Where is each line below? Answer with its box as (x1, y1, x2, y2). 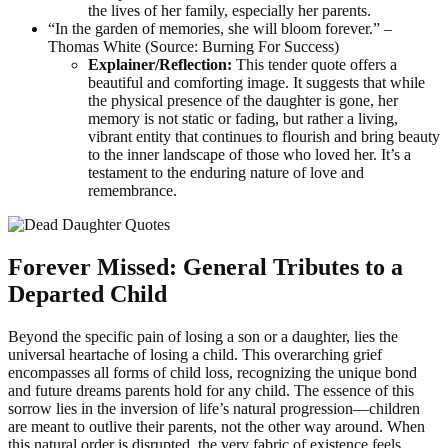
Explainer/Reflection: (88, 55, 232, 73)
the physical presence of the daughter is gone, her (88, 91, 398, 109)
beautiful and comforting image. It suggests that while (88, 73, 425, 91)
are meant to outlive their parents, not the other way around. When (8, 417, 425, 435)
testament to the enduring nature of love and (88, 163, 364, 181)
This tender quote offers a (232, 55, 397, 73)
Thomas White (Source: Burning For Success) (48, 37, 339, 55)
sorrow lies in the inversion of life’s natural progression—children (8, 399, 420, 417)
